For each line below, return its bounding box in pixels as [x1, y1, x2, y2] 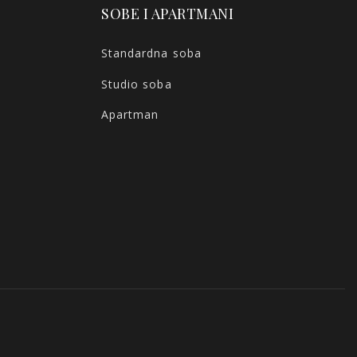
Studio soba [101, 76, 172, 92]
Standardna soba [101, 45, 202, 61]
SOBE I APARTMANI [101, 4, 233, 24]
